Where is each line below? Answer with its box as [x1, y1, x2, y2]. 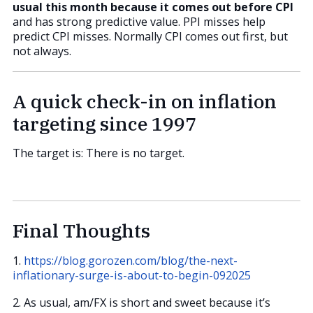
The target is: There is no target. [13, 145, 184, 161]
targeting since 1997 [13, 111, 196, 136]
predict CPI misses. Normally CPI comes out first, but [13, 28, 288, 44]
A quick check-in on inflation [13, 89, 277, 114]
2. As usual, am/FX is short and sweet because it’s [13, 294, 270, 310]
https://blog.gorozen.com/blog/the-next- [24, 252, 238, 268]
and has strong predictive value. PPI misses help [13, 13, 265, 29]
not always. [13, 43, 71, 59]
